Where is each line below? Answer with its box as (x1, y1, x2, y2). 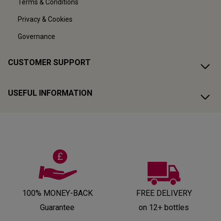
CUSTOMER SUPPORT (8, 58, 91, 68)
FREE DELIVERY (136, 188, 192, 198)
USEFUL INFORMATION (8, 88, 92, 98)
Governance (18, 33, 55, 41)
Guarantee (40, 202, 74, 212)
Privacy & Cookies (18, 15, 73, 24)
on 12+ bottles (139, 202, 189, 212)
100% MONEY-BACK (22, 188, 93, 198)
